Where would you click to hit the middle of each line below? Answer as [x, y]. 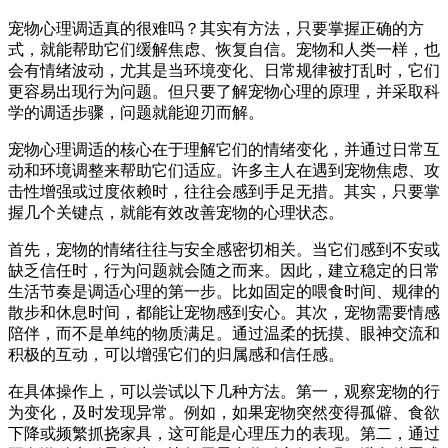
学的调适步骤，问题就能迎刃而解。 [136, 112]
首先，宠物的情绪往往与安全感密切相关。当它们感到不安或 [224, 249]
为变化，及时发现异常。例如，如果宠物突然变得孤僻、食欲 [224, 412]
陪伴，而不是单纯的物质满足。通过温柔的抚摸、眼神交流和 [224, 333]
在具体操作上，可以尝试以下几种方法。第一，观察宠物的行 [224, 391]
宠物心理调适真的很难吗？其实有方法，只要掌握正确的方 [216, 28]
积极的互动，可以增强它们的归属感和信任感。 [176, 354]
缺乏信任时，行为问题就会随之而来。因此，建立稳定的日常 [224, 270]
